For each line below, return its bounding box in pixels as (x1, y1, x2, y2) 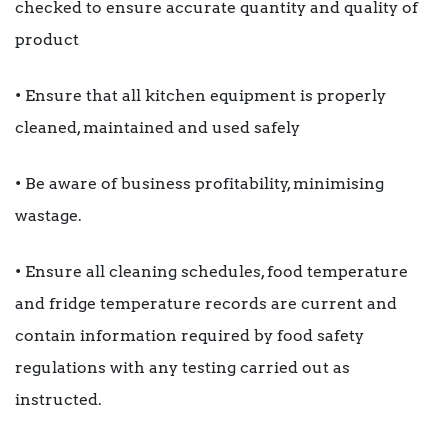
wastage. (15, 206, 82, 226)
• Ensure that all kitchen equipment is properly (15, 86, 386, 106)
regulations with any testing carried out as (15, 358, 350, 378)
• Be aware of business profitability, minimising (15, 174, 384, 194)
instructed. (15, 390, 102, 410)
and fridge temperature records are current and (15, 294, 397, 314)
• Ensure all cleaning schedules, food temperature (15, 262, 408, 282)
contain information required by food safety (15, 326, 364, 346)
